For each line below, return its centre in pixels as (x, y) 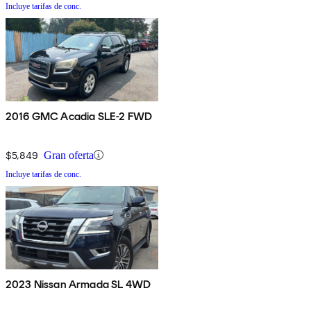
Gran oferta (69, 155)
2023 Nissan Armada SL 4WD (78, 284)
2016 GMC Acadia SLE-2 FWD (79, 116)
